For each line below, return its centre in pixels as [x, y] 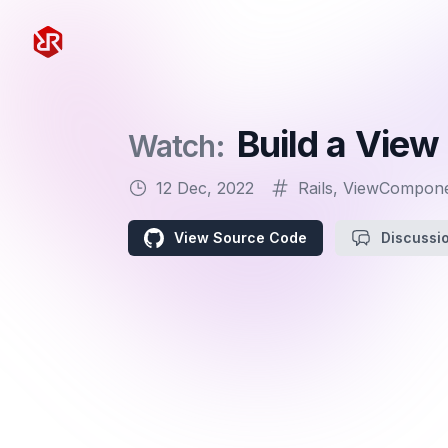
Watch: [179, 146]
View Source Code [241, 237]
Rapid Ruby [74, 37]
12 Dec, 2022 [205, 188]
